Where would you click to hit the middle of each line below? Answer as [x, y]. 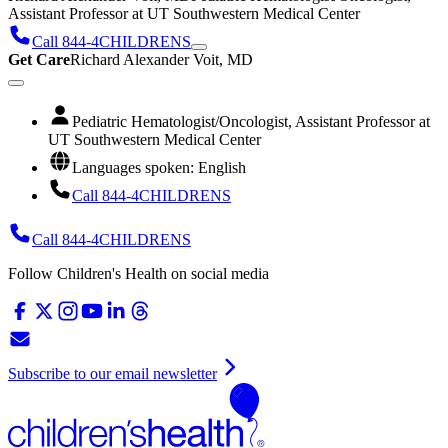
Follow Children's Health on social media [138, 274]
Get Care [39, 60]
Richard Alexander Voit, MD [161, 60]
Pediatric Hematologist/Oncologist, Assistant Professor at [251, 122]
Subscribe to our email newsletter [112, 374]
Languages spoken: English [159, 168]
